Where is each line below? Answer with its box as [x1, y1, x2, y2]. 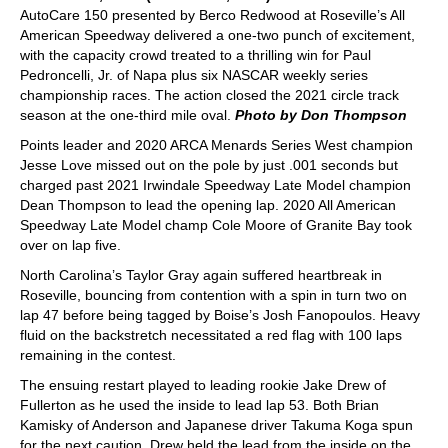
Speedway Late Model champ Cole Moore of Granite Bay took [20, 216, 412, 233]
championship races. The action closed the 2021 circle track [20, 86, 399, 103]
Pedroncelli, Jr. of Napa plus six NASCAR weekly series [20, 66, 368, 83]
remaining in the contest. [20, 346, 176, 363]
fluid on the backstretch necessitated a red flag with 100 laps [20, 326, 402, 343]
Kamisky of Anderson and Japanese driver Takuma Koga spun [20, 416, 413, 433]
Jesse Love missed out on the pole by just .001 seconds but [20, 156, 398, 173]
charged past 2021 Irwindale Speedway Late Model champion [20, 176, 411, 193]
